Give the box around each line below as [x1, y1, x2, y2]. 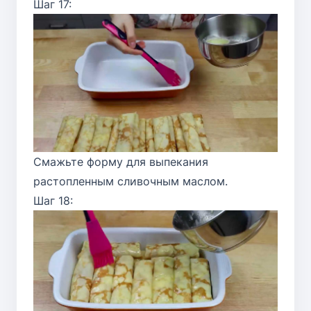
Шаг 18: [33, 193, 73, 208]
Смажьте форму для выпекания [33, 154, 208, 169]
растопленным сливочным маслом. [33, 174, 228, 188]
